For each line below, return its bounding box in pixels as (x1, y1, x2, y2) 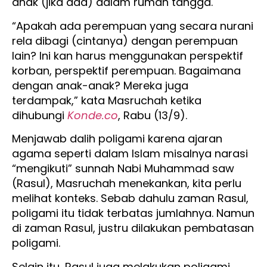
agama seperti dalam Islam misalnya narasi (12, 146, 248, 162)
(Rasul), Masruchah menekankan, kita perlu (12, 176, 241, 191)
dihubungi (12, 107, 67, 123)
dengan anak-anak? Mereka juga (12, 77, 188, 93)
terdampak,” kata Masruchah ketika (12, 92, 201, 108)
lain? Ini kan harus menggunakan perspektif (12, 48, 243, 63)
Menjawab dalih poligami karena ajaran (12, 131, 222, 147)
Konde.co (67, 107, 118, 123)
